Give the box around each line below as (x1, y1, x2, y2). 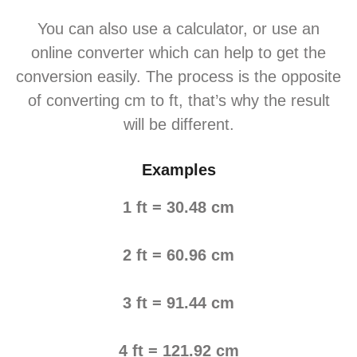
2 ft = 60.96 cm (123, 246, 234, 264)
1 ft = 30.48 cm (123, 198, 234, 216)
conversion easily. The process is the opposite (16, 68, 341, 85)
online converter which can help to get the (31, 44, 326, 61)
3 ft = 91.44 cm (123, 294, 234, 312)
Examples (141, 161, 216, 178)
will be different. (123, 116, 234, 133)
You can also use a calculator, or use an (37, 20, 320, 37)
